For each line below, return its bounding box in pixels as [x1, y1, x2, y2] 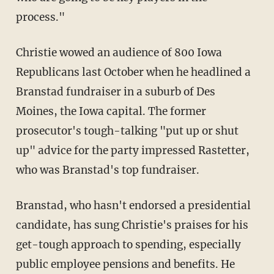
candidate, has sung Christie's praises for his [15, 218, 248, 232]
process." [15, 10, 65, 24]
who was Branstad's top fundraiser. [15, 163, 199, 177]
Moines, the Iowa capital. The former [15, 104, 206, 118]
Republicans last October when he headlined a [15, 65, 251, 79]
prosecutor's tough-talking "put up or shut [15, 124, 239, 138]
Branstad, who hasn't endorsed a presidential [15, 198, 251, 212]
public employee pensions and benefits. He [15, 257, 235, 271]
